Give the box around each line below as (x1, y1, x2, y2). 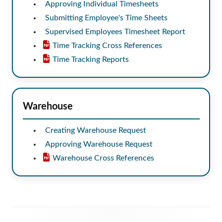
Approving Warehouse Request (45, 140, 153, 148)
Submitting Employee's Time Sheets (45, 13, 167, 22)
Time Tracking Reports (52, 55, 129, 63)
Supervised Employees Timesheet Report (45, 27, 185, 36)
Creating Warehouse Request (45, 126, 146, 134)
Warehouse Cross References (52, 154, 154, 162)
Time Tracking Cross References (52, 41, 162, 50)
